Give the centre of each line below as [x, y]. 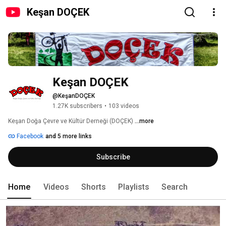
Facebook [29, 136]
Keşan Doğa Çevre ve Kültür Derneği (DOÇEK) [71, 121]
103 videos [124, 106]
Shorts [94, 187]
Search [175, 187]
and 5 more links [69, 136]
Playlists [134, 187]
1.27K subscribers [77, 106]
